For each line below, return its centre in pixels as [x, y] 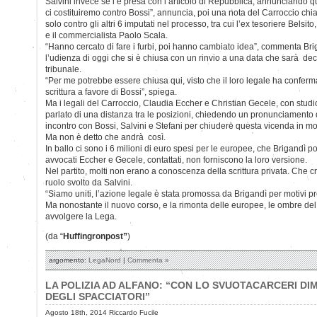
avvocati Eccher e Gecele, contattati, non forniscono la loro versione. [176, 160]
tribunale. [63, 69]
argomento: [69, 260]
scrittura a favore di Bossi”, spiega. [111, 92]
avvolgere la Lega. [81, 216]
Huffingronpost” [95, 236]
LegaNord [105, 260]
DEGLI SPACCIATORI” [98, 296]
